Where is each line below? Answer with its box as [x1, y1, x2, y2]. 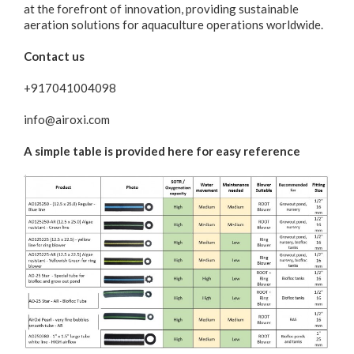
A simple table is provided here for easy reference [24, 143, 300, 158]
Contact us [24, 48, 85, 63]
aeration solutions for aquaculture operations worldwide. [24, 17, 323, 32]
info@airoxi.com [24, 111, 110, 126]
